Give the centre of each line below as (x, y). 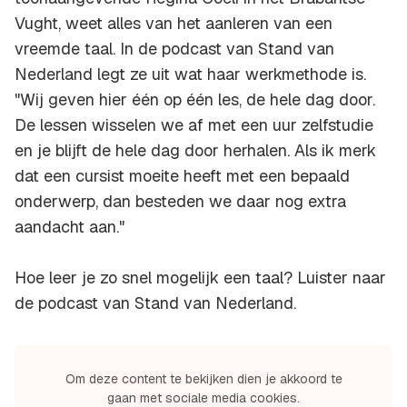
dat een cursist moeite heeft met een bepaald (182, 176)
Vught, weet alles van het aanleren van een (174, 24)
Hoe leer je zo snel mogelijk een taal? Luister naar (200, 278)
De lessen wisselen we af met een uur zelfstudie (194, 125)
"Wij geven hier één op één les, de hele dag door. (195, 100)
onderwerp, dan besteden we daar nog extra (180, 202)
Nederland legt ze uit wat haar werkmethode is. (190, 74)
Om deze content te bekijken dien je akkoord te (203, 379)
